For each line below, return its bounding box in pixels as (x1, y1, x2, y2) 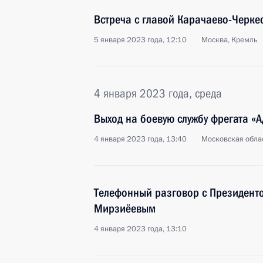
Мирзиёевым (94, 201, 156, 215)
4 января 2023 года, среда (94, 86, 222, 100)
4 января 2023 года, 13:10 (94, 224, 187, 234)
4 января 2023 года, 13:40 (94, 134, 187, 144)
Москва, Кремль (201, 35, 258, 45)
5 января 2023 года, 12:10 (94, 35, 187, 45)
